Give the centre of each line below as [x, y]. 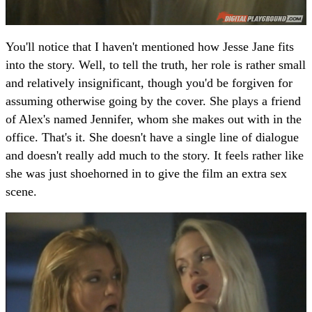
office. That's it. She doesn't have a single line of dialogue [152, 137]
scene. [21, 191]
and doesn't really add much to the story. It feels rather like [155, 155]
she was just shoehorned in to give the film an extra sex [146, 173]
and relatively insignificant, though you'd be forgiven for [149, 83]
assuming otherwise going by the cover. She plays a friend [153, 101]
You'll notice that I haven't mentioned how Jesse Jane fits [150, 46]
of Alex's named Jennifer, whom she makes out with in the [154, 119]
